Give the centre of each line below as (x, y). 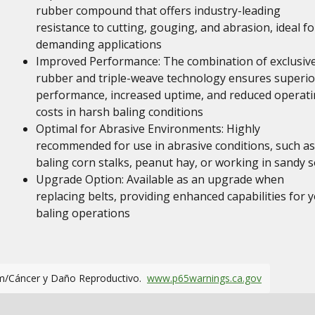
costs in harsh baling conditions (119, 112)
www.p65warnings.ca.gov (204, 278)
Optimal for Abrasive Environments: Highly (148, 129)
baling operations (83, 213)
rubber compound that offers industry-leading (158, 11)
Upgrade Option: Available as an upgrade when (160, 179)
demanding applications (98, 44)
